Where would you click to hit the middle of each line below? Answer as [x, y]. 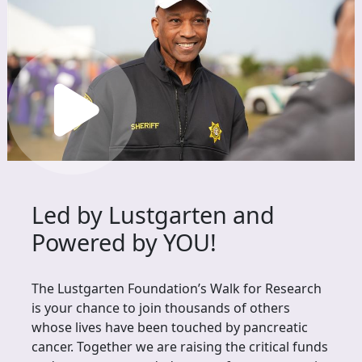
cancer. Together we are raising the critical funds [180, 347]
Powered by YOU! [124, 242]
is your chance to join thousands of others [161, 308]
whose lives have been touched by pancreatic [170, 327]
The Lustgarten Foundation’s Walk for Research [177, 288]
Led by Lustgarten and [153, 215]
